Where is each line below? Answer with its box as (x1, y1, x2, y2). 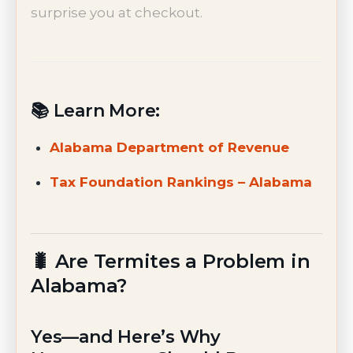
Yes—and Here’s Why (31, 326, 221, 348)
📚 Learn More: (31, 99, 161, 121)
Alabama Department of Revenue (49, 139, 289, 156)
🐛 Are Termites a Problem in (31, 249, 310, 273)
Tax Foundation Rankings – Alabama (49, 174, 312, 191)
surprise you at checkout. (31, 4, 203, 20)
